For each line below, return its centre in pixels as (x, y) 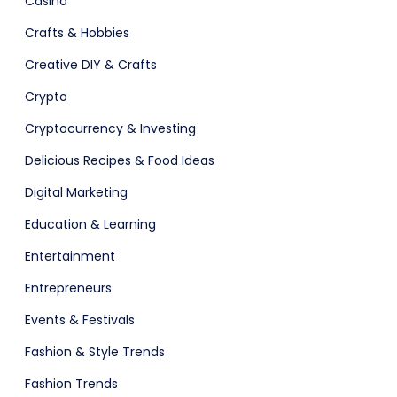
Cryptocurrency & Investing (110, 128)
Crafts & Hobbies (77, 32)
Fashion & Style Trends (95, 351)
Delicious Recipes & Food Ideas (120, 160)
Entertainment (70, 256)
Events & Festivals (80, 319)
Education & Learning (90, 224)
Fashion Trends (71, 383)
